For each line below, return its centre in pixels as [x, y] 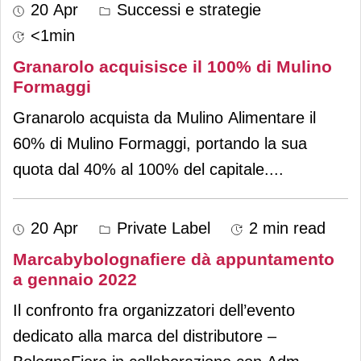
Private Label [161, 228]
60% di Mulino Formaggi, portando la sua [160, 143]
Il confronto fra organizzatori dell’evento [154, 310]
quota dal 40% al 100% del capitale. [141, 169]
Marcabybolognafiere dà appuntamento [174, 259]
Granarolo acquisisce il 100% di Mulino [172, 66]
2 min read [287, 228]
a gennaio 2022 [75, 279]
